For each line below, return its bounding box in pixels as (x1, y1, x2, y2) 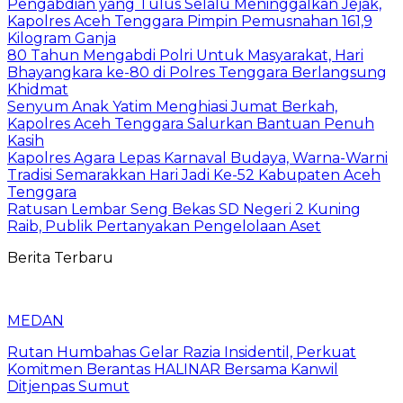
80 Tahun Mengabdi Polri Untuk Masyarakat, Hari (7, 46, 363, 64)
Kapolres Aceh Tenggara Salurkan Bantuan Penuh (7, 114, 374, 132)
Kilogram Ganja (7, 29, 116, 47)
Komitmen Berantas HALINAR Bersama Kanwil (7, 360, 338, 378)
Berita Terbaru (7, 248, 113, 266)
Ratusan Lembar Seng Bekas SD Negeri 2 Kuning (7, 200, 361, 218)
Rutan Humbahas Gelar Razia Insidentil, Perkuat (7, 343, 356, 361)
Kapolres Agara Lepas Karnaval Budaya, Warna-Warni (7, 148, 388, 166)
